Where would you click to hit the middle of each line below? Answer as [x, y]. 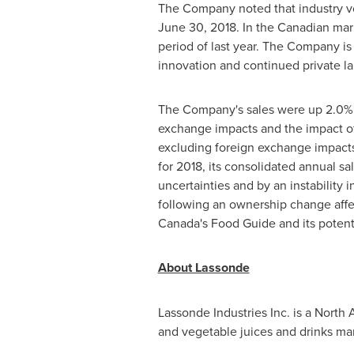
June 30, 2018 [197, 27]
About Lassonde [203, 267]
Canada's [183, 223]
